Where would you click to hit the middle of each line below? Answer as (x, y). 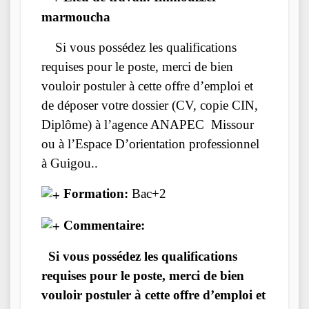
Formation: (94, 194)
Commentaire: (102, 225)
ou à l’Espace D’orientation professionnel (150, 144)
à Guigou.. (70, 163)
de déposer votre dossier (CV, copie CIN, (150, 106)
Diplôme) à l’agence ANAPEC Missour (148, 125)
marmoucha (76, 17)
